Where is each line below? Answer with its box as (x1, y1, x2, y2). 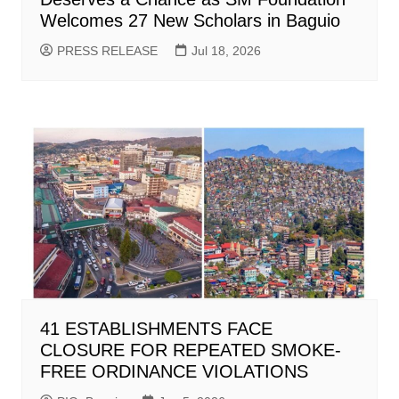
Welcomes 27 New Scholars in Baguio (39, 11, 340, 31)
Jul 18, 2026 (191, 44, 261, 59)
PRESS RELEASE (56, 44, 158, 59)
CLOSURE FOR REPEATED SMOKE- (39, 340, 341, 361)
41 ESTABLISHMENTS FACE (39, 319, 273, 339)
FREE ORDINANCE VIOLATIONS (39, 362, 308, 382)
